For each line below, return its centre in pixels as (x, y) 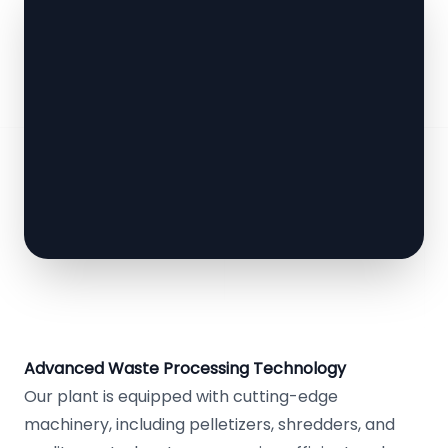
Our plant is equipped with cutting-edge (181, 396)
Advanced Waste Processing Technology (185, 368)
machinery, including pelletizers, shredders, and (209, 424)
